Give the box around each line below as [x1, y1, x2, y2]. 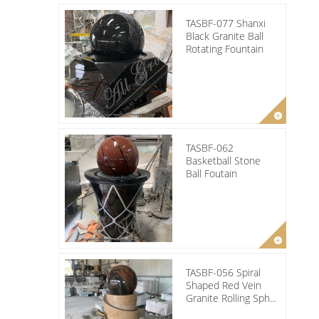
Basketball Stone [186, 153, 261, 167]
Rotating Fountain [186, 41, 263, 56]
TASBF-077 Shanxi [186, 16, 266, 30]
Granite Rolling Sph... [186, 291, 276, 305]
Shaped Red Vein [186, 278, 261, 292]
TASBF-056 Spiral [186, 265, 261, 279]
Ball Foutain [186, 166, 237, 180]
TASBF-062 [186, 140, 234, 155]
